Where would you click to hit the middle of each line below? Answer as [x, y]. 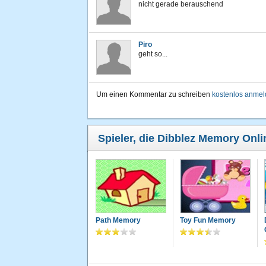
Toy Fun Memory [208, 221]
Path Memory [118, 221]
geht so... [153, 54]
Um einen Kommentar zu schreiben [154, 94]
